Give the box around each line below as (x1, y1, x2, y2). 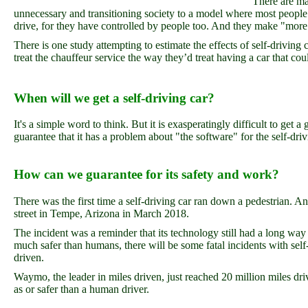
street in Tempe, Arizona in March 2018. (14, 207, 189, 219)
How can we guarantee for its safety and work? (14, 166, 279, 181)
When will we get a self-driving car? (14, 91, 214, 106)
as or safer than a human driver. (14, 283, 149, 295)
